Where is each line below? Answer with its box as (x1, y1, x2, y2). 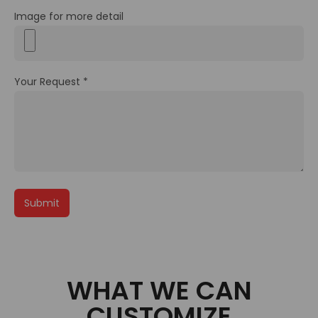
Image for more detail (14, 9, 124, 24)
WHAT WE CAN (66, 273, 252, 309)
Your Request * (14, 75, 88, 89)
